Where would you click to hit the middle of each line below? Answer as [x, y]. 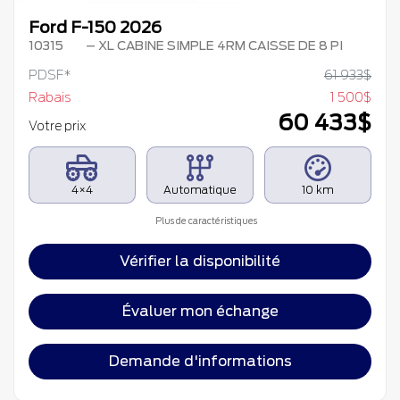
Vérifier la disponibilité [200, 262]
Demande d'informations [200, 362]
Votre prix [58, 126]
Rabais [50, 98]
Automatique [200, 190]
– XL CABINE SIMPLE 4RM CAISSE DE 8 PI [212, 46]
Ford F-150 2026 [95, 28]
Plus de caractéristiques [205, 221]
